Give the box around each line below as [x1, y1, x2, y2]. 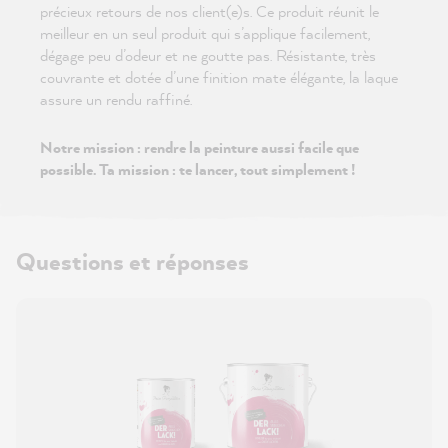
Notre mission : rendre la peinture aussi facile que [40, 136, 359, 159]
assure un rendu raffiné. [40, 88, 192, 111]
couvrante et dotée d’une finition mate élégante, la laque [40, 66, 398, 89]
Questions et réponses [16, 244, 249, 279]
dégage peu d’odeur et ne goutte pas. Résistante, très [40, 44, 376, 67]
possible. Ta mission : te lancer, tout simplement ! [40, 158, 356, 181]
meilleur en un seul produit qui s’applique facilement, [40, 22, 370, 45]
